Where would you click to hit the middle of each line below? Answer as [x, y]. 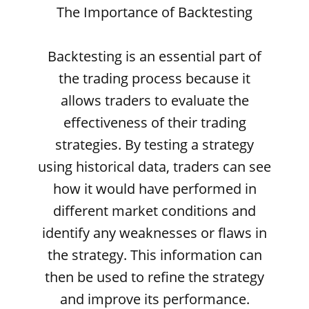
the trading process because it [154, 78]
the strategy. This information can [154, 255]
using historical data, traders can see [154, 167]
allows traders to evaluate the [154, 100]
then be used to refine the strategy [154, 277]
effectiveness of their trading [154, 122]
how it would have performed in [154, 189]
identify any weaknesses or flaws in [154, 233]
